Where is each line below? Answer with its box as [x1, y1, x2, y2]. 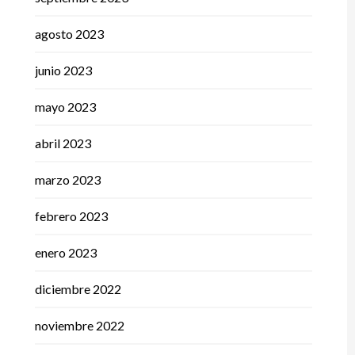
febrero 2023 [34, 208, 108, 224]
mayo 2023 [34, 99, 96, 115]
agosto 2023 [34, 26, 104, 42]
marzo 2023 [34, 172, 101, 188]
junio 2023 [34, 63, 92, 78]
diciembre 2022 [34, 281, 121, 297]
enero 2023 [34, 245, 97, 261]
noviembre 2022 [34, 318, 124, 334]
